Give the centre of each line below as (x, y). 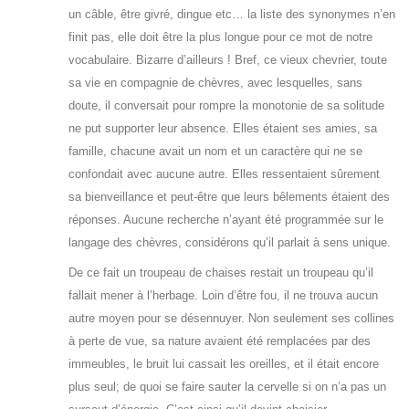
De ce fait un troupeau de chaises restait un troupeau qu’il (221, 273)
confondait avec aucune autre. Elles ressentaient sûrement (224, 174)
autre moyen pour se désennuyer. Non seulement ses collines (231, 319)
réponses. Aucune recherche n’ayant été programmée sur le (226, 220)
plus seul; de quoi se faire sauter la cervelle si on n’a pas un (227, 387)
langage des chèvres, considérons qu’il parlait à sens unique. (230, 243)
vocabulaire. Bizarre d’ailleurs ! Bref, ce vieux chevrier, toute (228, 60)
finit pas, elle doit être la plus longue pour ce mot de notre (220, 37)
